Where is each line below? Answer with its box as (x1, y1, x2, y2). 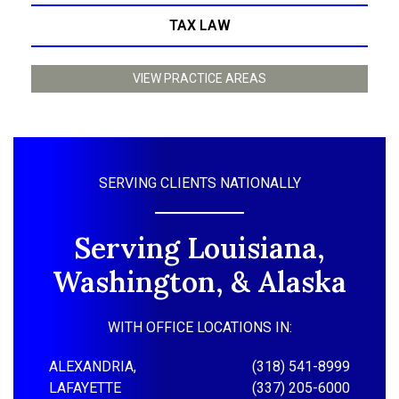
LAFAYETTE (49, 379, 121, 397)
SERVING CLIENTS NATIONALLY (98, 175, 301, 192)
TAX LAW (168, 17, 231, 35)
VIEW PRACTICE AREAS (133, 71, 266, 86)
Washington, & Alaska (53, 264, 346, 301)
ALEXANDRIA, (49, 358, 136, 376)
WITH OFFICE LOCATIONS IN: (107, 319, 292, 337)
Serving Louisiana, (74, 230, 325, 267)
